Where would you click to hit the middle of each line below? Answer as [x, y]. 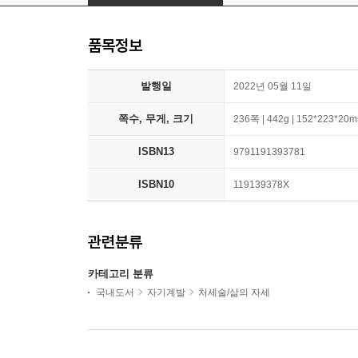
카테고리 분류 [121, 274]
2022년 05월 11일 [272, 87]
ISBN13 [156, 152]
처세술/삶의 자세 [234, 293]
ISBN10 [156, 185]
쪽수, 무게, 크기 [156, 119]
